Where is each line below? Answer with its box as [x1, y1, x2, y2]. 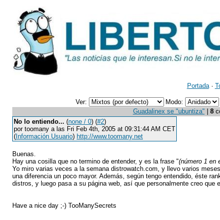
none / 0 [68, 118, 91, 125]
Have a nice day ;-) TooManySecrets [12, 202, 116, 209]
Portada [187, 82, 209, 89]
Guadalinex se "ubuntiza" [133, 108, 205, 115]
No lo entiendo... [14, 118, 64, 125]
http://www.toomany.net [77, 133, 143, 140]
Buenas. [12, 150, 36, 158]
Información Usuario [16, 133, 73, 140]
